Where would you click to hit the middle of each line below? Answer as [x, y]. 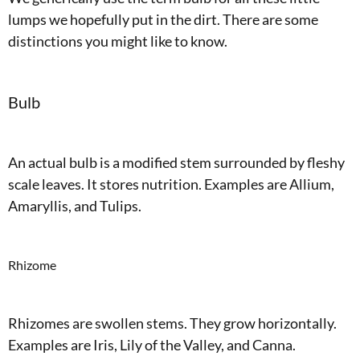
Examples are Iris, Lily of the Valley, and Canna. [152, 345]
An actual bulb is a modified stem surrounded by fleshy [176, 162]
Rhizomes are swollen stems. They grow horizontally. [172, 323]
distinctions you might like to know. [118, 41]
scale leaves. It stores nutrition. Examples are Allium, [171, 184]
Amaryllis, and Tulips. [75, 206]
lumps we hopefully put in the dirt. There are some [163, 19]
